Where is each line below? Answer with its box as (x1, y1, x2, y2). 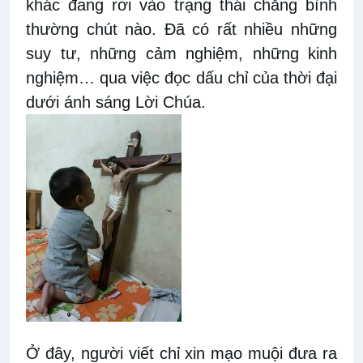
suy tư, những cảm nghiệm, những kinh (26, 44, 337, 62)
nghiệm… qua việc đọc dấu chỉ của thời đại (26, 68, 337, 87)
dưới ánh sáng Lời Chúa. (26, 92, 206, 111)
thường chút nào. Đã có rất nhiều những (26, 19, 337, 38)
